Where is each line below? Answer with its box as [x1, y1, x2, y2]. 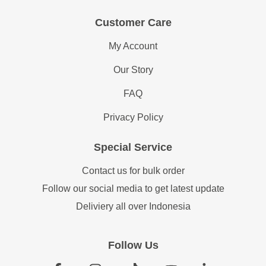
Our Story [113, 65, 153, 75]
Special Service [94, 141, 172, 154]
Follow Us [107, 239, 159, 252]
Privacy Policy [103, 112, 163, 123]
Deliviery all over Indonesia [75, 201, 191, 212]
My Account [109, 41, 157, 52]
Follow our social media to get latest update [42, 183, 224, 194]
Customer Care [94, 17, 172, 29]
